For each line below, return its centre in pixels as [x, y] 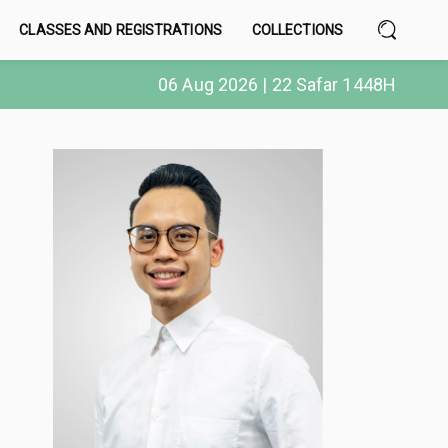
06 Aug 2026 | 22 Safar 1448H [277, 84]
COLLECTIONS [297, 30]
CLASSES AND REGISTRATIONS [120, 30]
